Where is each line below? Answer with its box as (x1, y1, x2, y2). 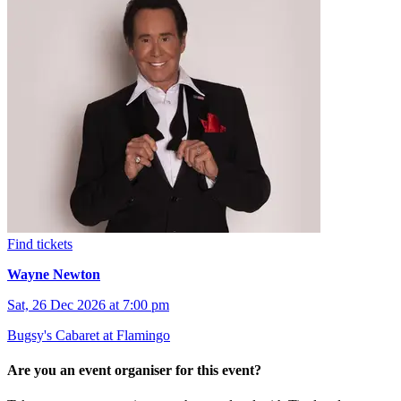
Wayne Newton (7, 266, 100, 282)
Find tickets (7, 235, 73, 252)
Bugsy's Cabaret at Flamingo (7, 327, 170, 343)
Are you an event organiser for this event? (7, 362, 261, 378)
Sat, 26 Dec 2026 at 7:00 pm (7, 296, 169, 312)
